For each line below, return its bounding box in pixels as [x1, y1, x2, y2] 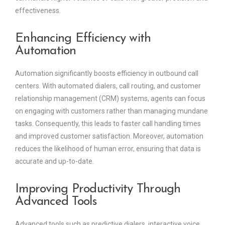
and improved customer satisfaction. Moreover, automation [15, 132, 203, 140]
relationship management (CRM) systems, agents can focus [15, 94, 205, 102]
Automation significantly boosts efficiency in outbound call [15, 69, 198, 77]
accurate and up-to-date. [15, 157, 94, 165]
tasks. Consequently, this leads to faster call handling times [15, 119, 201, 128]
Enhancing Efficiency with [15, 32, 151, 45]
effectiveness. [15, 6, 61, 15]
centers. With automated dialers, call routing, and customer [15, 81, 201, 90]
